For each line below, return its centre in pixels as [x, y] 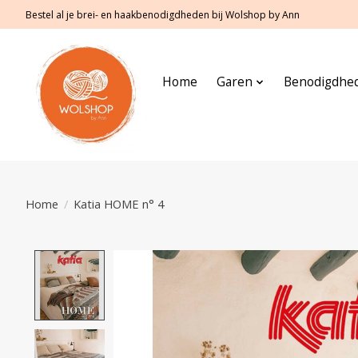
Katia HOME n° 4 [118, 203]
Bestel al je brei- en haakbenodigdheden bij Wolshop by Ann [163, 14]
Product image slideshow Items [217, 259]
